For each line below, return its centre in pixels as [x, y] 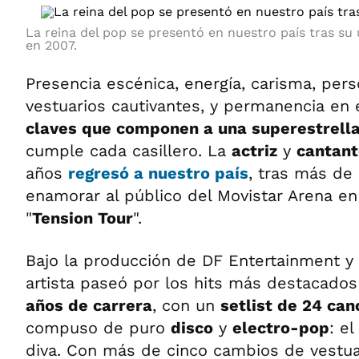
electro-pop [281, 328]
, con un [186, 305]
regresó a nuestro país [158, 173]
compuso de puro [98, 328]
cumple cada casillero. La [129, 151]
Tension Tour [83, 218]
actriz [254, 151]
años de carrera [89, 305]
